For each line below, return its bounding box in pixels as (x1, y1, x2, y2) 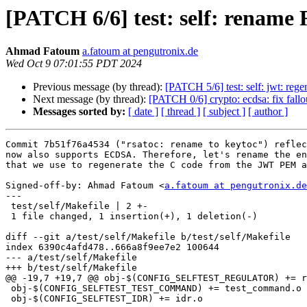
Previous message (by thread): (33, 81, 165, 93)
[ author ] (248, 106, 288, 118)
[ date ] (128, 106, 158, 118)
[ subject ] (203, 106, 245, 118)
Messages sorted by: (33, 106, 125, 118)
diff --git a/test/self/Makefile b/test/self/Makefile (5, 232, 291, 243)
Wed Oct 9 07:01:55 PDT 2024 (5, 58, 142, 70)
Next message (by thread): (33, 93, 149, 106)
